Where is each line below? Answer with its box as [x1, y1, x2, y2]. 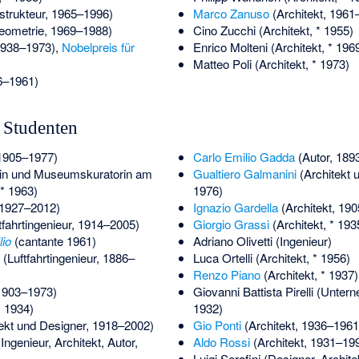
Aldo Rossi [192, 333, 250, 351]
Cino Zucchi [192, 22, 256, 39]
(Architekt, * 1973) [251, 55, 349, 73]
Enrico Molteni [192, 38, 268, 56]
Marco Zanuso [192, 5, 269, 22]
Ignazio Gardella [192, 199, 278, 216]
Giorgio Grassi [192, 216, 269, 233]
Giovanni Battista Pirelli [192, 283, 313, 301]
